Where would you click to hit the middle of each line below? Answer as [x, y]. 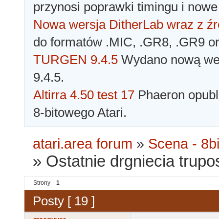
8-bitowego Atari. [80, 113]
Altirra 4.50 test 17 [84, 95]
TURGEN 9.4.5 [76, 60]
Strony [42, 183]
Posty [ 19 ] [64, 201]
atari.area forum [83, 144]
